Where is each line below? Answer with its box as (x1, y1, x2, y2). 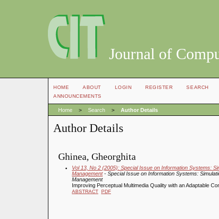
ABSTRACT (72, 188, 98, 194)
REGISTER (145, 85, 173, 90)
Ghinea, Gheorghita (58, 151, 136, 162)
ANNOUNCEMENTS (53, 93, 102, 99)
